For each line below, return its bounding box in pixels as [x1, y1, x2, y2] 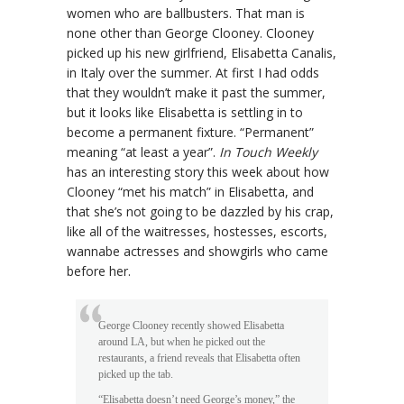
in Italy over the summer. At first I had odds [67, 63, 319, 81]
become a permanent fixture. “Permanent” [67, 123, 314, 141]
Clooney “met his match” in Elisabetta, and [67, 182, 314, 200]
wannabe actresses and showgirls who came [67, 242, 328, 260]
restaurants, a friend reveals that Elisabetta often [98, 352, 300, 363]
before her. [67, 262, 131, 280]
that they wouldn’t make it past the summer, [67, 83, 326, 101]
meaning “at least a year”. [67, 142, 219, 161]
